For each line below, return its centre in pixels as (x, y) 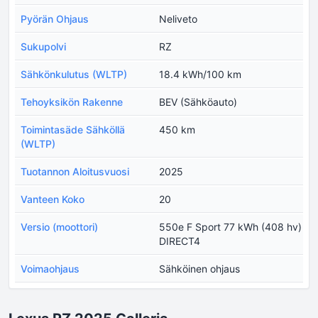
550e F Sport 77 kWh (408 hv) (230, 227)
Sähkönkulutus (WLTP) (74, 75)
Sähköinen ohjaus (199, 269)
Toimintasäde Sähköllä (73, 130)
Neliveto (178, 19)
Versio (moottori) (59, 227)
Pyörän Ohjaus (55, 19)
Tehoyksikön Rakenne (72, 102)
